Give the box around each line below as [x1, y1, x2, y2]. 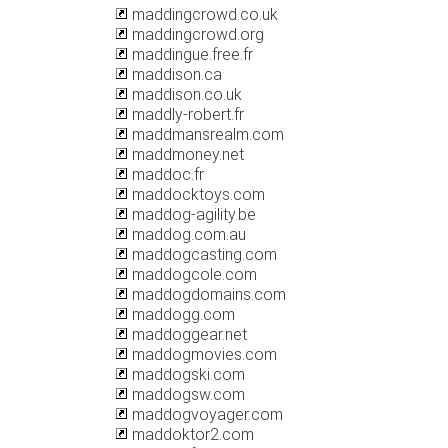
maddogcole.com [128, 265, 257, 284]
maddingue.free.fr [128, 45, 253, 64]
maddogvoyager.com [128, 405, 283, 424]
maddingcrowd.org [128, 25, 264, 44]
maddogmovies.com [128, 345, 277, 364]
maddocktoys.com [128, 185, 265, 204]
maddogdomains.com [128, 285, 286, 304]
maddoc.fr [128, 165, 204, 184]
